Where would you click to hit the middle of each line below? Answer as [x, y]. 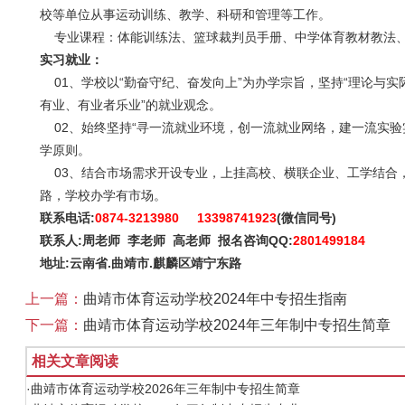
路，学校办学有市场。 [103, 195]
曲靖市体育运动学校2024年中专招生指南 [215, 299]
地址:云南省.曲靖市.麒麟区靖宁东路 [141, 263]
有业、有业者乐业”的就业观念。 [131, 105]
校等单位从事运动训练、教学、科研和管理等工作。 [185, 14]
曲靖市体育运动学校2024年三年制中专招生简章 [237, 325]
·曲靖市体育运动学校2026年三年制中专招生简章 [163, 389]
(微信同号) [306, 218]
